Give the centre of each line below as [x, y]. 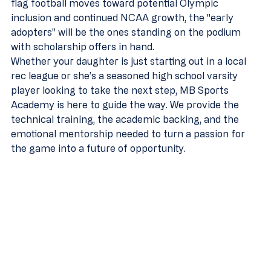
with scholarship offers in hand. [83, 46]
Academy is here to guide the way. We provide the [126, 104]
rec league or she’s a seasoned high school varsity [126, 75]
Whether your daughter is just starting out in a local [130, 61]
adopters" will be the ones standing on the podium [127, 32]
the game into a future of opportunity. [98, 148]
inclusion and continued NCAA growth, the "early [123, 17]
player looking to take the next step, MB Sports [121, 90]
